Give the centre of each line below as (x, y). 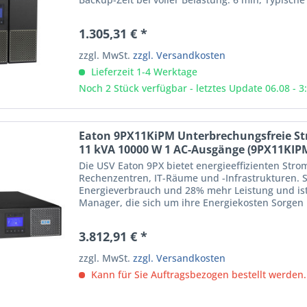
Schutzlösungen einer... (133, 215)
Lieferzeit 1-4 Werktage (143, 71)
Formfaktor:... (110, 12)
